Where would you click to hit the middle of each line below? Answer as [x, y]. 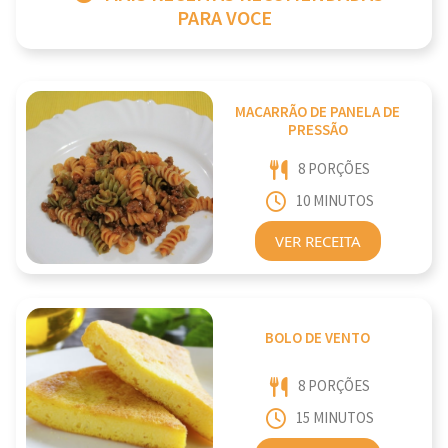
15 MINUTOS [334, 419]
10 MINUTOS [334, 202]
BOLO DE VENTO [318, 339]
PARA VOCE [224, 19]
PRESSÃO [317, 131]
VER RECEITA [317, 240]
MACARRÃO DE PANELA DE [318, 113]
